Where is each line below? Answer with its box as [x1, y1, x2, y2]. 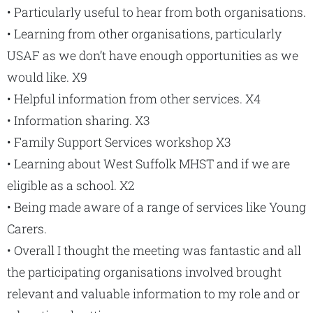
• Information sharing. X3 [7, 112, 150, 129]
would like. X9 [7, 69, 87, 85]
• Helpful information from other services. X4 [7, 91, 261, 107]
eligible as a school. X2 [7, 177, 135, 194]
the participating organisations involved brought [7, 264, 282, 280]
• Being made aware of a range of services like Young [7, 199, 306, 215]
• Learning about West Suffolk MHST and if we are [7, 156, 290, 172]
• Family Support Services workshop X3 [7, 134, 231, 150]
